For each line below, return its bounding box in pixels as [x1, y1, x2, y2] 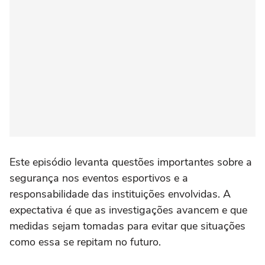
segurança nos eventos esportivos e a [9, 171, 188, 186]
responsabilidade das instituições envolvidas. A [9, 187, 231, 202]
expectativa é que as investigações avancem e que [9, 203, 247, 218]
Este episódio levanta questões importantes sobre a [9, 155, 252, 170]
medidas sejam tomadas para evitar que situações [9, 219, 245, 234]
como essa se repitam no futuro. [9, 235, 161, 250]
